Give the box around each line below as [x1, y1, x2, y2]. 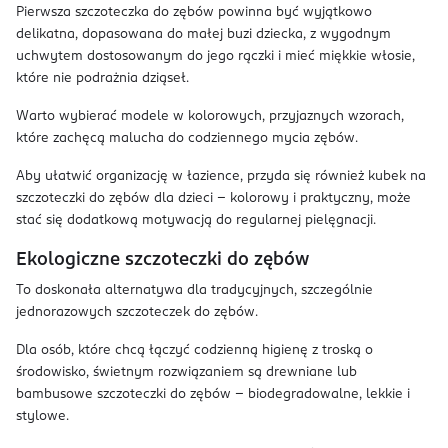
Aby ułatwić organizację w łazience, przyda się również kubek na [16, 170, 426, 183]
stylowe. [16, 410, 69, 423]
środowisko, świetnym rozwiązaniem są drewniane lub [16, 366, 357, 379]
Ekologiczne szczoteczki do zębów [16, 251, 309, 269]
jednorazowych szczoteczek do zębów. [16, 306, 258, 319]
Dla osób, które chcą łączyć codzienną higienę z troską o [16, 344, 373, 357]
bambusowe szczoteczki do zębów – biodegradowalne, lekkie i [16, 388, 410, 401]
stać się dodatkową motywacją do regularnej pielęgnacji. [16, 214, 376, 227]
